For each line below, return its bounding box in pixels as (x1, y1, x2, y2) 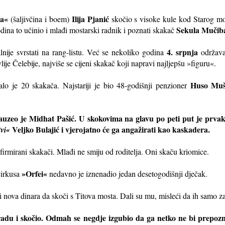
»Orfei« (22, 167, 47, 179)
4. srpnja (167, 46, 201, 58)
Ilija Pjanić (71, 13, 109, 25)
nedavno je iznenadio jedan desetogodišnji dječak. (47, 168, 207, 179)
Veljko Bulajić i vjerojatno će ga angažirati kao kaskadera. (10, 123, 210, 135)
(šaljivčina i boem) (8, 13, 72, 24)
